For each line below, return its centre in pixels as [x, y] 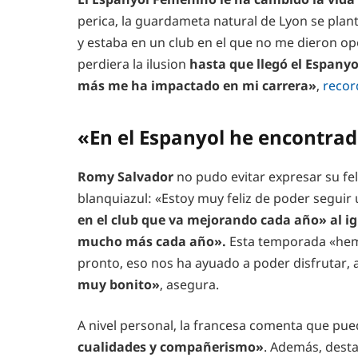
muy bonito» [119, 284]
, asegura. [189, 284]
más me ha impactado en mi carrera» [197, 86]
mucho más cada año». [152, 241]
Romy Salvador [125, 176]
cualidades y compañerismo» [171, 347]
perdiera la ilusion [133, 64]
